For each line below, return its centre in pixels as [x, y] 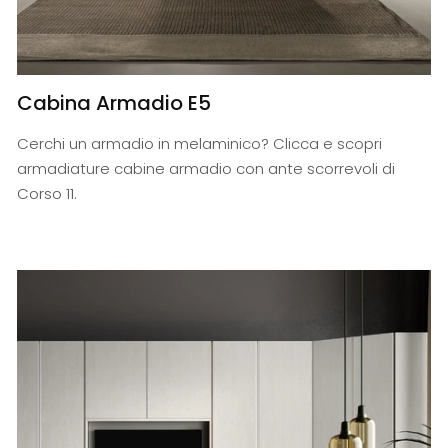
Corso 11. [47, 194]
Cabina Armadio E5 [114, 103]
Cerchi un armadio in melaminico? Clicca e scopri [200, 144]
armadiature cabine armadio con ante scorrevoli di [206, 169]
